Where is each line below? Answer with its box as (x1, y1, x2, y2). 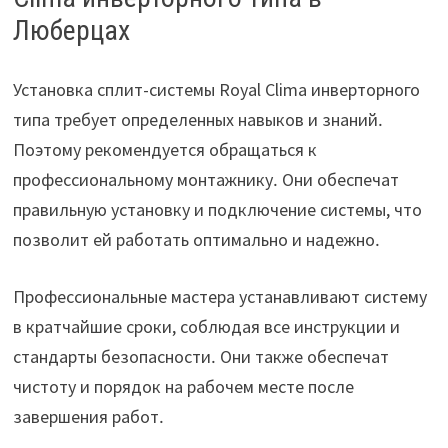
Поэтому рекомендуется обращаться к (12, 138, 317, 162)
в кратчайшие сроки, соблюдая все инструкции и (12, 315, 400, 339)
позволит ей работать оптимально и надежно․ (12, 228, 380, 252)
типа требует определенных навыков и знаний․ (12, 108, 383, 132)
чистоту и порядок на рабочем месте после (12, 375, 354, 399)
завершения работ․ (12, 405, 164, 429)
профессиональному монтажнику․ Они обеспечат (12, 168, 399, 192)
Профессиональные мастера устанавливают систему (12, 285, 427, 309)
